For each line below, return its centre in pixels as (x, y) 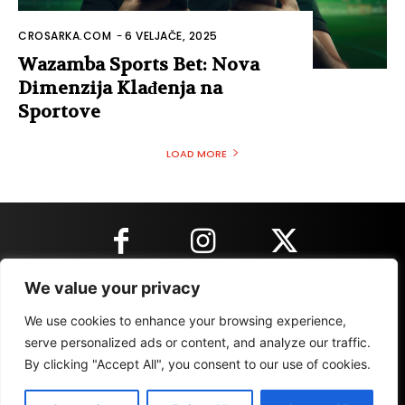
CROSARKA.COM (65, 36)
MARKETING (204, 367)
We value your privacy (113, 288)
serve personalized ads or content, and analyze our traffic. (198, 342)
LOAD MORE (196, 154)
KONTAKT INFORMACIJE (202, 304)
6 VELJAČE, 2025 (171, 36)
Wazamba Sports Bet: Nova (139, 65)
